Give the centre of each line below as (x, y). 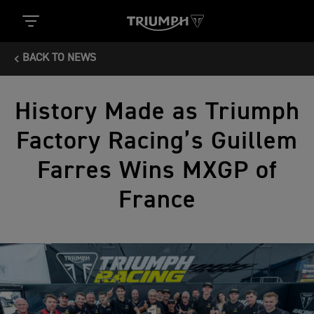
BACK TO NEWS (59, 58)
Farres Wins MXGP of (157, 171)
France (157, 200)
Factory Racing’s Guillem (157, 142)
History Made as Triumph (157, 112)
